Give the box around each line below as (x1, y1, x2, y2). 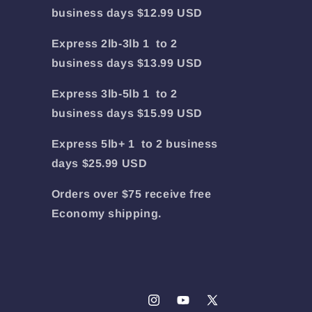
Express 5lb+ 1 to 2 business (51, 138, 218, 150)
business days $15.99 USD (51, 107, 203, 119)
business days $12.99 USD (51, 7, 203, 19)
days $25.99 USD (51, 157, 148, 169)
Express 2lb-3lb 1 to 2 (51, 38, 178, 49)
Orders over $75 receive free (51, 188, 212, 200)
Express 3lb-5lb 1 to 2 (51, 88, 178, 100)
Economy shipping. (51, 208, 162, 219)
